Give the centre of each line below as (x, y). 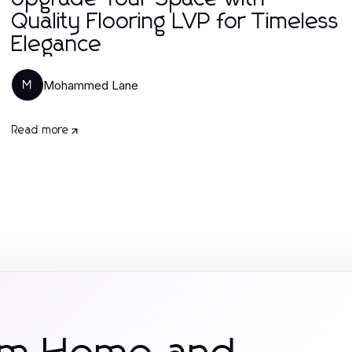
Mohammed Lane (90, 85)
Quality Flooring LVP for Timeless (175, 22)
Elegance (57, 45)
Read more (40, 130)
